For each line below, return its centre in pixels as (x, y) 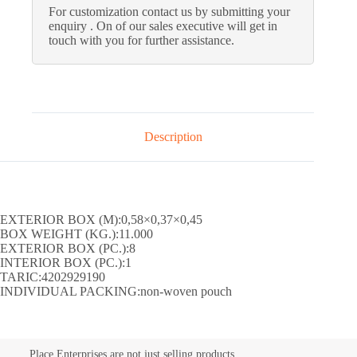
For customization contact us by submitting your (169, 12)
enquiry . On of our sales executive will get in (163, 26)
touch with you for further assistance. (141, 41)
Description (173, 137)
